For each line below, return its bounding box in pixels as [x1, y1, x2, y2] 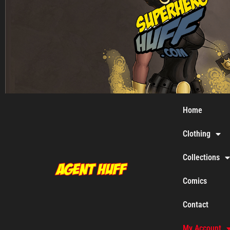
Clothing [183, 129, 210, 139]
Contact [183, 200, 208, 209]
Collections [183, 152, 220, 162]
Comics [183, 176, 207, 186]
